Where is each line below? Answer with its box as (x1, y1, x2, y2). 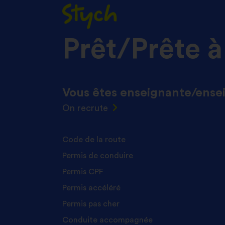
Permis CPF (62, 167, 103, 176)
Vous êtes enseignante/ (62, 86, 195, 99)
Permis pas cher (62, 199, 120, 208)
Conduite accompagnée (62, 215, 153, 224)
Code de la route (62, 135, 126, 144)
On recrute (62, 103, 108, 113)
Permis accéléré (62, 183, 121, 192)
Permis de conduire (62, 151, 133, 160)
